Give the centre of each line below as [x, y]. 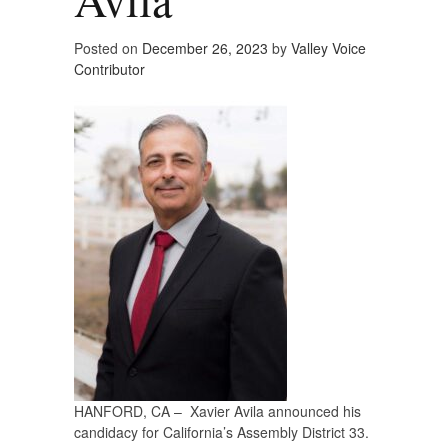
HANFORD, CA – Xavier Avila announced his [217, 411]
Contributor [109, 69]
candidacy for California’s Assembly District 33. [221, 432]
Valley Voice [328, 48]
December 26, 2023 [205, 48]
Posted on [108, 48]
